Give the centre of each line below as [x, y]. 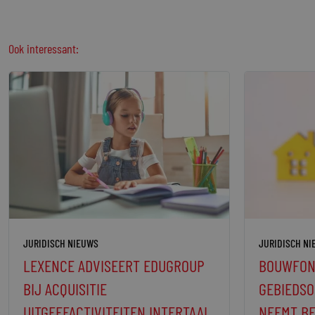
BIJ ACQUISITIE [65, 288]
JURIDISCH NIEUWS [61, 243]
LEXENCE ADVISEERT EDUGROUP [114, 265]
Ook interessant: [44, 49]
